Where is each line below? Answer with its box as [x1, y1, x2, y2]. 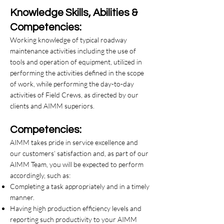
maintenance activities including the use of [10, 46, 136, 55]
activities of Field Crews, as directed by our [10, 90, 138, 99]
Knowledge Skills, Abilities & [10, 7, 138, 18]
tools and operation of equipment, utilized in [10, 57, 142, 66]
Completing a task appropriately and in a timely [10, 182, 149, 190]
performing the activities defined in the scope [10, 68, 144, 77]
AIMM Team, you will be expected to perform [10, 160, 143, 168]
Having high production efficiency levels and [10, 204, 141, 212]
